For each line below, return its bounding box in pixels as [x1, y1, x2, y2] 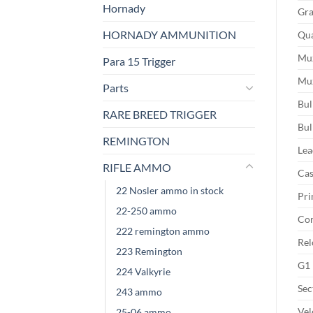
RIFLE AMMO [103, 160, 171, 174]
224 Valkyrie [116, 265, 170, 277]
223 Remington [116, 245, 182, 257]
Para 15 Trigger [103, 54, 175, 68]
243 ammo [116, 285, 162, 298]
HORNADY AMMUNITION [103, 27, 236, 41]
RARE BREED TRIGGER [103, 107, 217, 121]
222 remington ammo [116, 224, 210, 237]
